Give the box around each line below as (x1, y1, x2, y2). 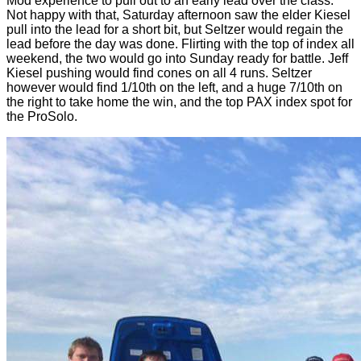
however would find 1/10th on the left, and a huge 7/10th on (6, 81, 342, 94)
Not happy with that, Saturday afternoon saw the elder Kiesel (6, 8, 351, 22)
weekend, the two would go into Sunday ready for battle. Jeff (6, 52, 348, 65)
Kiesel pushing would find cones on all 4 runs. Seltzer (6, 66, 312, 80)
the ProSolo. (6, 110, 77, 123)
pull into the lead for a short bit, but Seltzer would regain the (6, 23, 343, 36)
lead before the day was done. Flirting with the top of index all (6, 37, 355, 51)
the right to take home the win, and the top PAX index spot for (6, 95, 352, 109)
